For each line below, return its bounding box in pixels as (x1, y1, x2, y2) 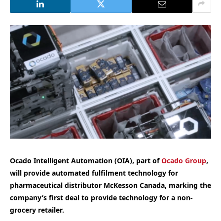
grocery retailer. (10, 205, 64, 215)
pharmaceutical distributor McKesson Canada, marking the (10, 180, 211, 190)
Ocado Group (161, 155, 206, 165)
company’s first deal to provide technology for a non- (10, 192, 193, 202)
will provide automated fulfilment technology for (10, 168, 178, 178)
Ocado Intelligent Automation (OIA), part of (10, 155, 161, 165)
